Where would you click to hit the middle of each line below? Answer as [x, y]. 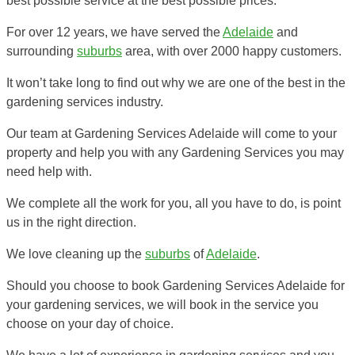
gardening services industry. [85, 101]
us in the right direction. [71, 222]
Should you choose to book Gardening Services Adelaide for [176, 285]
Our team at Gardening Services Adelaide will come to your [172, 133]
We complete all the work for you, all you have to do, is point [174, 203]
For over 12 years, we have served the [115, 32]
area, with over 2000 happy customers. [232, 51]
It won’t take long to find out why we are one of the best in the [176, 82]
